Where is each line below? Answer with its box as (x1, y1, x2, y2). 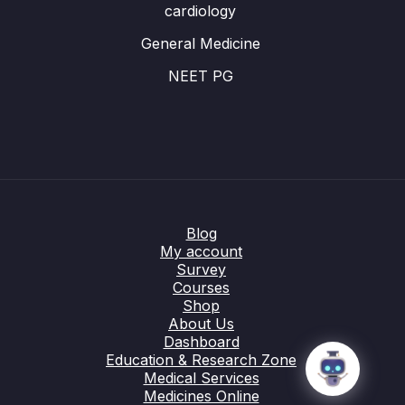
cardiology (165, 2, 236, 20)
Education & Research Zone (106, 351, 297, 369)
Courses (173, 278, 230, 297)
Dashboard (163, 333, 240, 351)
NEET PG (167, 67, 233, 85)
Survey (176, 260, 226, 278)
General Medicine (140, 34, 260, 52)
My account (160, 242, 242, 260)
